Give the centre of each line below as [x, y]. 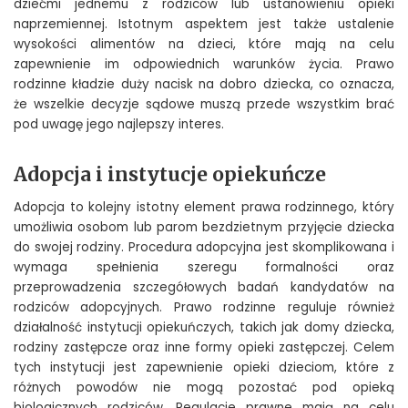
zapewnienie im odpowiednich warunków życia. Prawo [204, 64]
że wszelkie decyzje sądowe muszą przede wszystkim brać [204, 104]
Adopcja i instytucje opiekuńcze [170, 174]
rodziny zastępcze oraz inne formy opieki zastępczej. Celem [204, 347]
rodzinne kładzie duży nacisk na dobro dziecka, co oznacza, [204, 84]
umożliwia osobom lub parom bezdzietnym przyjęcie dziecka [204, 227]
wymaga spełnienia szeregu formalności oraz [204, 267]
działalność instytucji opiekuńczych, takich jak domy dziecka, [204, 327]
